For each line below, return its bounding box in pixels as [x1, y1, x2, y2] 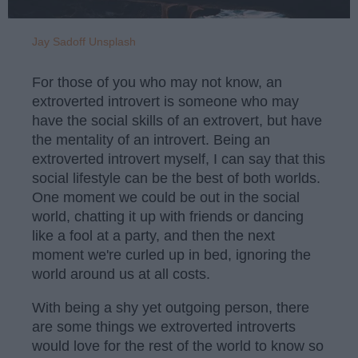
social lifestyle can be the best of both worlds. [32, 170, 320, 186]
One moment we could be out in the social [32, 189, 300, 205]
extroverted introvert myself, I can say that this [32, 151, 325, 167]
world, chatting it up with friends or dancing [32, 209, 304, 225]
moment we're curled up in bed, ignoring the [32, 247, 311, 263]
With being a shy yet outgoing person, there [32, 299, 309, 316]
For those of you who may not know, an [32, 74, 282, 90]
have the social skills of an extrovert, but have [32, 113, 322, 129]
